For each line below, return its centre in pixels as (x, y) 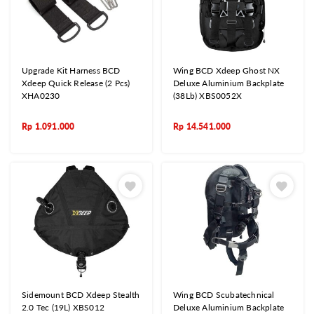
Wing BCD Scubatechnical (224, 294)
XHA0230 (41, 96)
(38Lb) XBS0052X (207, 96)
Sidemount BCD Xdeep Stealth (81, 294)
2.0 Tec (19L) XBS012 (63, 307)
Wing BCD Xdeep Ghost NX (227, 71)
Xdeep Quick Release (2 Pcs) (76, 83)
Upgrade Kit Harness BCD (71, 71)
